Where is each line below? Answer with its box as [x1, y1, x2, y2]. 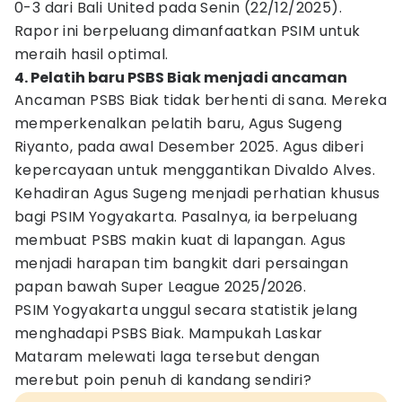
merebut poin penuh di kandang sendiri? [14, 370, 312, 390]
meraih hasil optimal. [14, 44, 169, 65]
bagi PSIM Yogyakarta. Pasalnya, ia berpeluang [14, 206, 357, 227]
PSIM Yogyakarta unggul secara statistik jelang [14, 300, 358, 320]
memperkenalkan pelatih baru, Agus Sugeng [14, 113, 342, 134]
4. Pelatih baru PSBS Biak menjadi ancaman [14, 67, 347, 88]
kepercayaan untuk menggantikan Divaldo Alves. [14, 160, 375, 180]
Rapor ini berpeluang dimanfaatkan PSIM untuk [14, 21, 361, 41]
